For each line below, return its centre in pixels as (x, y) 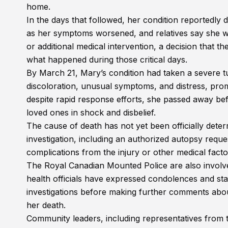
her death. (46, 205)
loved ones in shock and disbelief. (91, 112)
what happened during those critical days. (107, 60)
